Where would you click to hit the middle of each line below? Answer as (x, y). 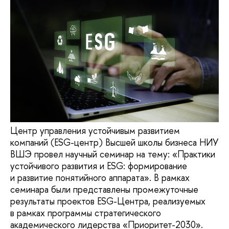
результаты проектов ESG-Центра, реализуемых (108, 201)
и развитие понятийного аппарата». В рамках (100, 177)
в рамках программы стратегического (86, 213)
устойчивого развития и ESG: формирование (99, 166)
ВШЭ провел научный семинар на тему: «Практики (113, 154)
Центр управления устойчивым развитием (95, 130)
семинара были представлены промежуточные (104, 189)
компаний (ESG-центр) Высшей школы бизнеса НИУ (114, 142)
